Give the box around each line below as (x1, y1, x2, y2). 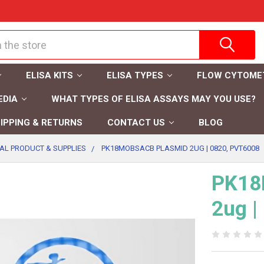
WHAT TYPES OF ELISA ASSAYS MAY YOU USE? (51, 94, 256, 104)
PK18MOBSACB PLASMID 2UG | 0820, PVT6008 (101, 144, 260, 153)
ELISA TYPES (106, 70, 163, 81)
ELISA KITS (25, 70, 73, 81)
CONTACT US (107, 117, 165, 128)
